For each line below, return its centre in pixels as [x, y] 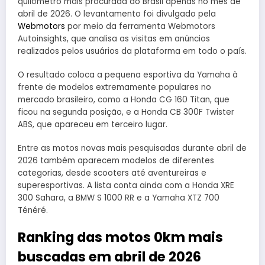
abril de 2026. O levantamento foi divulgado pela [117, 14]
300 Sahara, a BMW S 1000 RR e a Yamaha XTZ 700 [119, 198]
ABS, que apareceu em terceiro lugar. [93, 124]
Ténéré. [33, 211]
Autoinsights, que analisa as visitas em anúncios [114, 38]
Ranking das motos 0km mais [120, 237]
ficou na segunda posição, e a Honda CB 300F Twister [126, 112]
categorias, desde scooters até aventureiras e [112, 173]
